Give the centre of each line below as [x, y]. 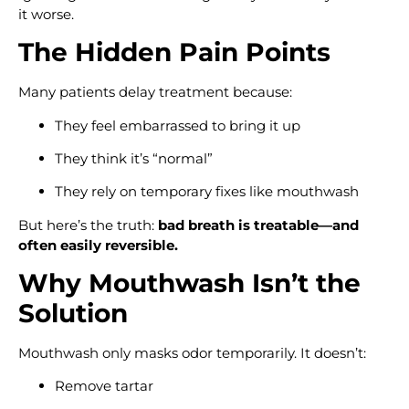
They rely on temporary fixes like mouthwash [207, 192]
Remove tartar [104, 386]
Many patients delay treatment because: [155, 92]
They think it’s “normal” [134, 158]
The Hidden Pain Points [174, 52]
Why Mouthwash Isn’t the [189, 283]
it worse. [46, 14]
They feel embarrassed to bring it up [178, 125]
